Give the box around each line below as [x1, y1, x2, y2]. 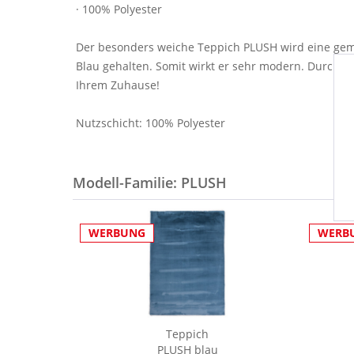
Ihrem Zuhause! [76, 77, 160, 92]
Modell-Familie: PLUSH [73, 173, 227, 192]
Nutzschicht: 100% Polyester [76, 115, 225, 130]
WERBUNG [88, 225, 145, 240]
